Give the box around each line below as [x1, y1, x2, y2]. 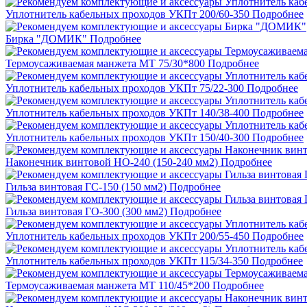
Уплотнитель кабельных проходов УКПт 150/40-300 [5, 132, 249, 144]
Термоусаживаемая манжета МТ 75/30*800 [5, 58, 205, 70]
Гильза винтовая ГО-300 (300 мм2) [5, 206, 167, 218]
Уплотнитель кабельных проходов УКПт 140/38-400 [5, 107, 249, 119]
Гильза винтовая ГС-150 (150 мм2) [5, 181, 167, 193]
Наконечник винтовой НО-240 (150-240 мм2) [5, 156, 218, 169]
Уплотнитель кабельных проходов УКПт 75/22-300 [5, 82, 244, 95]
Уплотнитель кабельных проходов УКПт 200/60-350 [5, 8, 249, 21]
